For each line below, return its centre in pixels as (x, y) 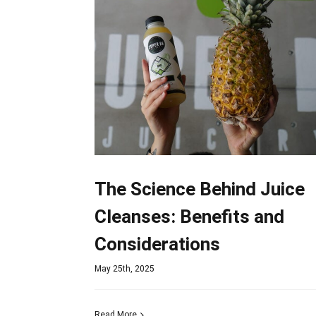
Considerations (158, 245)
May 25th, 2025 (125, 269)
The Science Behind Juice (200, 190)
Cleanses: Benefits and (190, 218)
